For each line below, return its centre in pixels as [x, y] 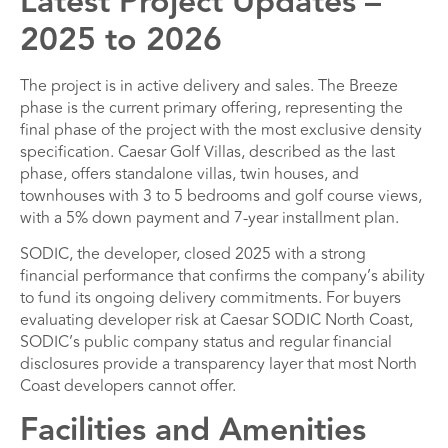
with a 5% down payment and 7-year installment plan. [209, 217]
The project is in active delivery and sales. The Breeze [209, 85]
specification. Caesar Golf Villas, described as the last [207, 151]
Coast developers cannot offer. [128, 386]
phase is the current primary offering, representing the [211, 107]
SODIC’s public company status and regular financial [206, 342]
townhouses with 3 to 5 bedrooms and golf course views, [221, 195]
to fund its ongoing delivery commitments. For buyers [210, 298]
